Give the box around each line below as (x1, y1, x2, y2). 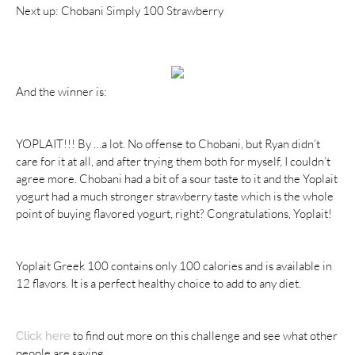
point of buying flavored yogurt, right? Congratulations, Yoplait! (16, 205, 332, 221)
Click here (16, 328, 71, 343)
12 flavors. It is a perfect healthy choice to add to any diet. (16, 275, 301, 291)
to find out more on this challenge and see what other (71, 327, 338, 343)
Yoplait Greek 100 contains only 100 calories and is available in (16, 258, 332, 273)
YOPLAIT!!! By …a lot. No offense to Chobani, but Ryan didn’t (16, 136, 320, 151)
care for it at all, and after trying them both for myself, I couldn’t (16, 153, 330, 169)
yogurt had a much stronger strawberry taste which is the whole (16, 188, 334, 204)
